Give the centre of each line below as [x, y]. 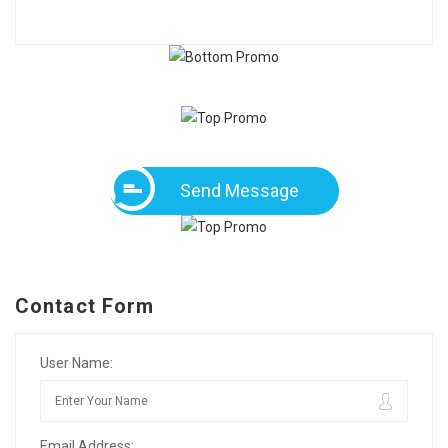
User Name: [76, 363]
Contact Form [85, 306]
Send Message [239, 190]
